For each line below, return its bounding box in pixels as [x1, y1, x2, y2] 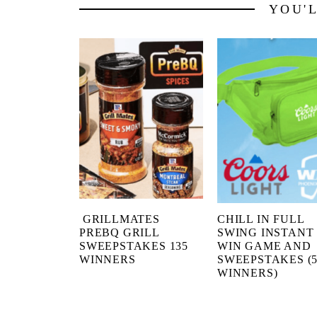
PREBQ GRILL [79, 226, 159, 239]
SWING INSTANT [217, 226, 314, 239]
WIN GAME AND [217, 240, 311, 253]
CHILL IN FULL [217, 213, 304, 226]
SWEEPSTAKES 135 [79, 240, 189, 253]
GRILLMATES [79, 213, 160, 226]
